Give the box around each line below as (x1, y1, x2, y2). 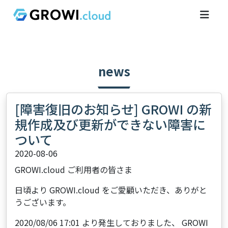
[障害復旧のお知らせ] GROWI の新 (15, 100, 212, 118)
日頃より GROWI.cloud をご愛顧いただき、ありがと (15, 184, 207, 196)
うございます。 (15, 196, 71, 208)
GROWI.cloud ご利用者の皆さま (15, 163, 132, 176)
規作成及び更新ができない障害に (15, 115, 206, 133)
